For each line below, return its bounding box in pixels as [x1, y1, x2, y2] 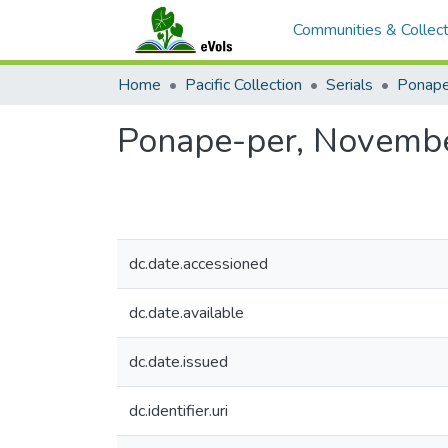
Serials [326, 74, 373, 96]
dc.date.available [129, 302, 244, 324]
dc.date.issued [129, 351, 228, 373]
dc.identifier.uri [129, 400, 228, 422]
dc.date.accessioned [129, 253, 268, 275]
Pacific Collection [185, 74, 302, 96]
